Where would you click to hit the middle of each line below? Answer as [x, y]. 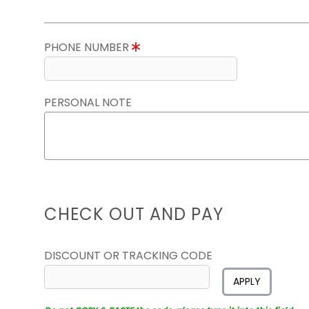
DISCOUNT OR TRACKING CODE [128, 256]
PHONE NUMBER [88, 47]
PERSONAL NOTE [88, 102]
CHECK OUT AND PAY [134, 214]
